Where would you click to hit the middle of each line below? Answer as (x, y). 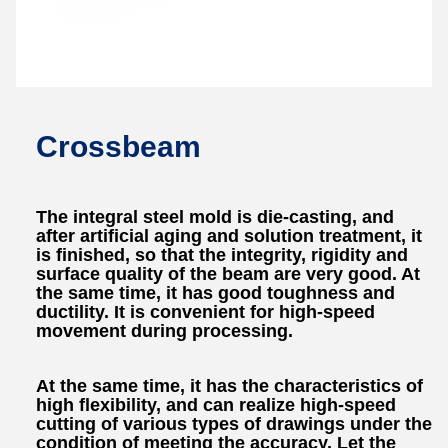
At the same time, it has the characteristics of (229, 386)
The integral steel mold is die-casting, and (215, 216)
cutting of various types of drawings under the (234, 424)
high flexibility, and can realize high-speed (216, 405)
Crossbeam (118, 146)
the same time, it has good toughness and (215, 292)
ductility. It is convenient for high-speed (205, 311)
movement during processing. (164, 330)
